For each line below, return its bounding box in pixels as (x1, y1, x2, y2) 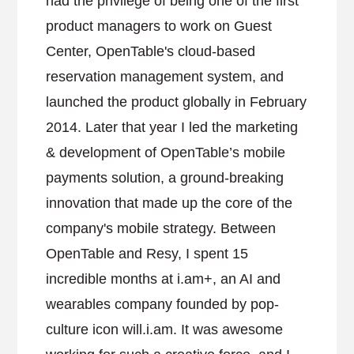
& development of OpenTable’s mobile (46, 145, 286, 160)
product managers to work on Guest (46, 18, 273, 34)
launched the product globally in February (46, 94, 307, 110)
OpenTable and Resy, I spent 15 (46, 246, 249, 262)
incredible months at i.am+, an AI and (46, 271, 281, 287)
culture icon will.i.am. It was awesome (46, 322, 284, 337)
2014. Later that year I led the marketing (46, 119, 299, 135)
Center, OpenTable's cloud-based (46, 43, 256, 59)
